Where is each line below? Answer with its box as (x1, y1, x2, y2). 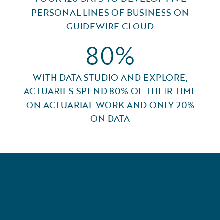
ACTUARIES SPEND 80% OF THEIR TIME (24, 84, 196, 98)
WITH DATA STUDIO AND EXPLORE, (32, 71, 188, 84)
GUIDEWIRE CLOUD (66, 20, 154, 33)
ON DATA (90, 112, 130, 125)
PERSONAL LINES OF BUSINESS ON (31, 6, 189, 19)
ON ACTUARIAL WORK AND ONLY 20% (26, 98, 194, 111)
